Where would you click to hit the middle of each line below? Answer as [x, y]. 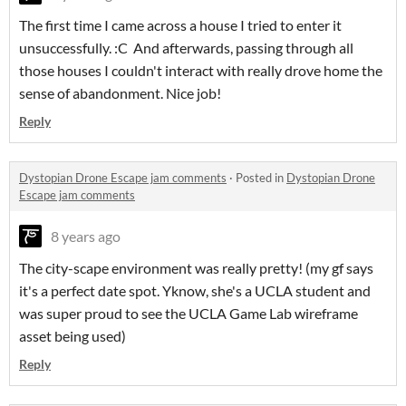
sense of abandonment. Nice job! [121, 93]
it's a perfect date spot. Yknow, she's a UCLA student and [195, 291]
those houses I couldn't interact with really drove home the [201, 71]
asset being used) [74, 336]
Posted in [261, 178]
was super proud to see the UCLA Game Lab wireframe [188, 314]
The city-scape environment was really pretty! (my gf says [196, 268]
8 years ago [86, 237]
